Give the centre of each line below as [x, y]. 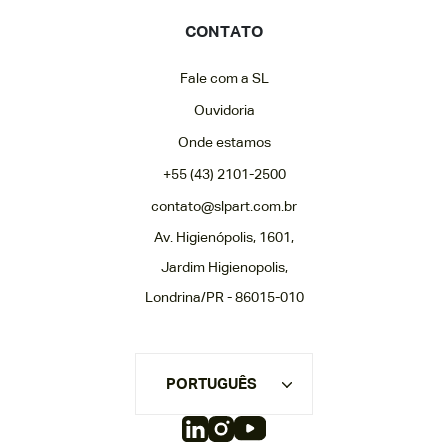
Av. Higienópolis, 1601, [224, 238]
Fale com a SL [224, 79]
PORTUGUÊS [211, 384]
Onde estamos [224, 143]
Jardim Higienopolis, [224, 268]
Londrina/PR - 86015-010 [224, 298]
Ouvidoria [224, 111]
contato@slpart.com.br [224, 207]
